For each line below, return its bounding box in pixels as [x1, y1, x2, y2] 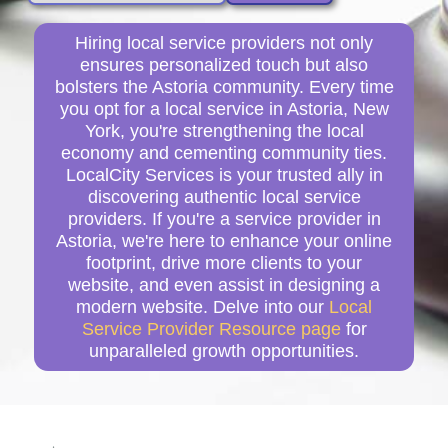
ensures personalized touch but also [80, 54, 368, 75]
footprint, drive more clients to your [86, 252, 362, 273]
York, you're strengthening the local [84, 120, 364, 141]
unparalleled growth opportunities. [89, 340, 359, 361]
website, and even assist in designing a [68, 274, 380, 295]
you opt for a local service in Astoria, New [59, 98, 389, 119]
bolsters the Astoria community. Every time [54, 76, 394, 97]
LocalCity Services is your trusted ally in [65, 164, 383, 185]
